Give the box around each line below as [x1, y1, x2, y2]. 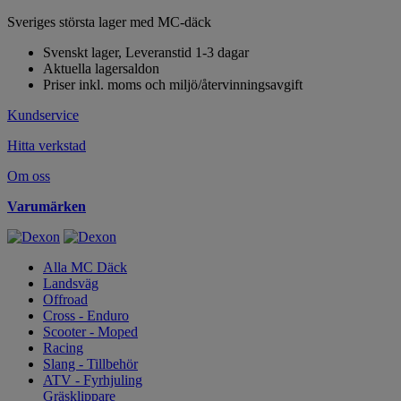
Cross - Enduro [43, 308, 129, 323]
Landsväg [43, 276, 98, 291]
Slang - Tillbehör [43, 356, 138, 371]
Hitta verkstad [7, 138, 86, 153]
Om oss [7, 168, 50, 183]
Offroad [43, 292, 88, 307]
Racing [43, 340, 83, 355]
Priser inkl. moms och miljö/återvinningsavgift [43, 77, 303, 92]
